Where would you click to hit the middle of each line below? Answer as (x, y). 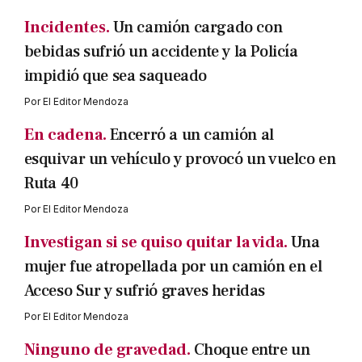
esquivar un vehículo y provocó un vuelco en (180, 159)
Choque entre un (252, 350)
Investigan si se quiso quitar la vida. (156, 242)
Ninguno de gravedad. (107, 350)
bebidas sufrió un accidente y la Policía (161, 52)
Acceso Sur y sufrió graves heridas (144, 291)
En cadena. (65, 135)
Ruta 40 (51, 183)
